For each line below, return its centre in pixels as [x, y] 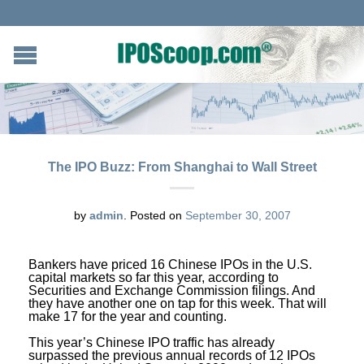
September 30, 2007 [238, 215]
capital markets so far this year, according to [154, 277]
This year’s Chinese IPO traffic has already [152, 342]
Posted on [156, 215]
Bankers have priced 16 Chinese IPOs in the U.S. [170, 264]
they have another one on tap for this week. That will [178, 303]
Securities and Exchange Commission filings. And [172, 290]
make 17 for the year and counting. [128, 316]
